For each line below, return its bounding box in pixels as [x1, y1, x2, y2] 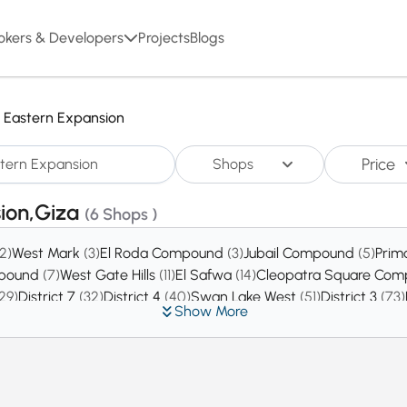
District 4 [104, 288, 164, 305]
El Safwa [175, 266, 235, 283]
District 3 [321, 288, 381, 305]
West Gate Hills [60, 266, 159, 283]
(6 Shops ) [84, 204, 157, 224]
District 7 [18, 288, 79, 305]
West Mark [12, 244, 84, 262]
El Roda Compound [100, 244, 227, 262]
